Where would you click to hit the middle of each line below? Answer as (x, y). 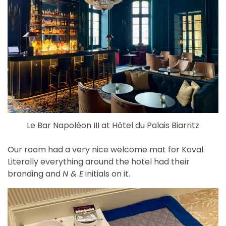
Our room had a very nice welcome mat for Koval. (106, 150)
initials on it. (107, 174)
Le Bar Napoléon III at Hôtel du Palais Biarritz (113, 126)
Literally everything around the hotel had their (99, 162)
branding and (35, 174)
